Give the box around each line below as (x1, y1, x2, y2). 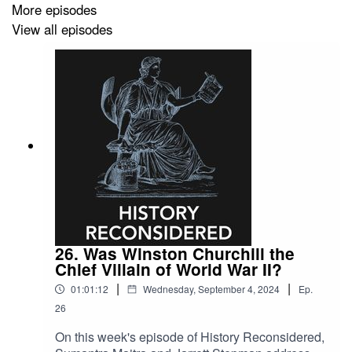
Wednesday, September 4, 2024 (143, 281, 280, 295)
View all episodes (12, 19, 112, 38)
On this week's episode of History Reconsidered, (55, 327, 324, 346)
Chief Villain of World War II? (55, 257, 282, 280)
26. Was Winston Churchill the (55, 241, 295, 265)
